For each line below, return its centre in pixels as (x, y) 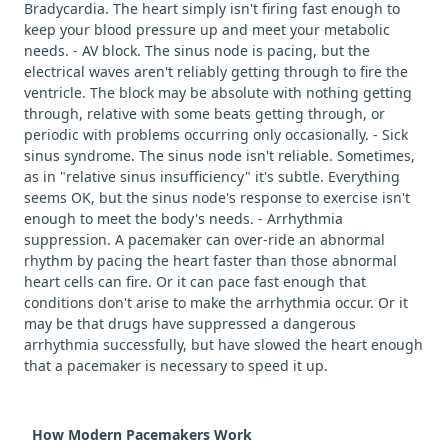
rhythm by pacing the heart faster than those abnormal (210, 260)
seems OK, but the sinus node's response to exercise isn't (217, 197)
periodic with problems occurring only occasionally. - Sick (216, 134)
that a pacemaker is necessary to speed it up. (176, 365)
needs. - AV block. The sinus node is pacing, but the (197, 50)
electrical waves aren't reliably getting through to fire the (216, 71)
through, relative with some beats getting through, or (204, 113)
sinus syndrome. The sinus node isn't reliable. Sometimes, (219, 155)
